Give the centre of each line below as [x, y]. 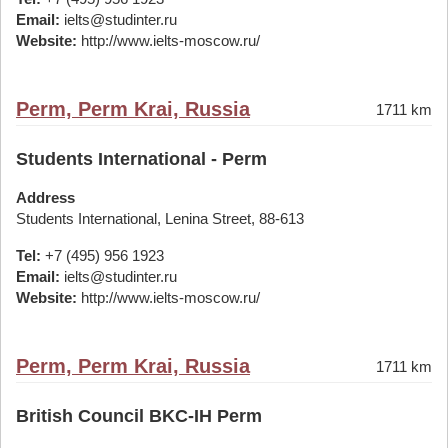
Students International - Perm [141, 159]
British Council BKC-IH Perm [139, 416]
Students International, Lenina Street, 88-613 [160, 218]
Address [45, 197]
